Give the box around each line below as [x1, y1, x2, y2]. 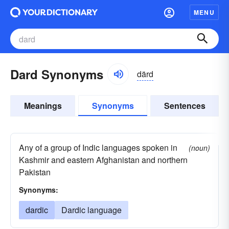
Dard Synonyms [10, 65, 103, 83]
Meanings [24, 100, 62, 111]
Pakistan [19, 166, 51, 178]
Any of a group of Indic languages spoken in [19, 142, 177, 153]
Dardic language [61, 204, 122, 216]
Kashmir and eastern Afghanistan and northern [19, 154, 188, 166]
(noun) [189, 143, 210, 153]
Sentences [164, 100, 205, 111]
